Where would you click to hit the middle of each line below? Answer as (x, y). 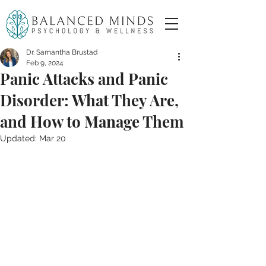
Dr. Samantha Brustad (62, 52)
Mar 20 (53, 138)
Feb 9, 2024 (45, 63)
